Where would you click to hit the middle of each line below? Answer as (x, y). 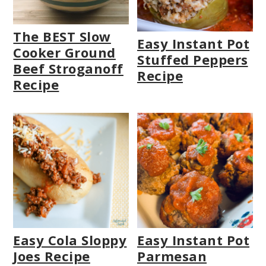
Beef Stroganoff (68, 68)
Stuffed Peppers (193, 60)
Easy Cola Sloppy (70, 240)
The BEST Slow (62, 36)
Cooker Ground (64, 52)
